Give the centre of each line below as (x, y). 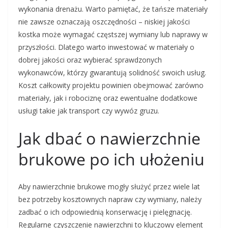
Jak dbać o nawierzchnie (109, 138)
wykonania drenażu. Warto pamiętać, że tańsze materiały (113, 9)
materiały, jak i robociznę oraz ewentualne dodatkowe (108, 98)
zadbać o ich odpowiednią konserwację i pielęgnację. (105, 212)
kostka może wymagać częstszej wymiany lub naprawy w (113, 35)
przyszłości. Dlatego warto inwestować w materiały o (106, 47)
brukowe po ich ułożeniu (111, 159)
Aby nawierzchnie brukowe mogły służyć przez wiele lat (109, 187)
